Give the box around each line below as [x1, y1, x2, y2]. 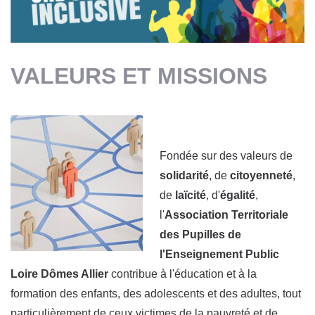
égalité [220, 188, 256, 201]
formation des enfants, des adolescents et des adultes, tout [11, 287, 301, 300]
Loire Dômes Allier [11, 267, 111, 280]
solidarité [160, 169, 210, 181]
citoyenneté [227, 169, 293, 181]
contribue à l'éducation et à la [111, 267, 257, 280]
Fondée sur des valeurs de [160, 149, 293, 162]
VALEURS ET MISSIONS [11, 63, 267, 89]
